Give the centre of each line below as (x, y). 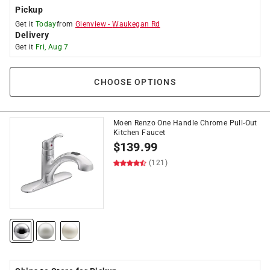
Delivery (32, 35)
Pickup (29, 10)
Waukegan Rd (136, 24)
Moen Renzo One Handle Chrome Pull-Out (185, 123)
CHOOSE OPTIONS (135, 82)
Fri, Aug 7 (52, 47)
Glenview (91, 24)
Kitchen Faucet (140, 133)
